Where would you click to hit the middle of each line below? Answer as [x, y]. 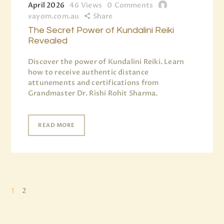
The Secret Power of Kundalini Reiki [101, 30]
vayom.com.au [54, 16]
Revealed [48, 41]
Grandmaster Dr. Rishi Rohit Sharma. [93, 93]
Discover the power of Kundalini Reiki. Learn [106, 62]
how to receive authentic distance [88, 72]
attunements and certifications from [93, 83]
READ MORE [56, 125]
